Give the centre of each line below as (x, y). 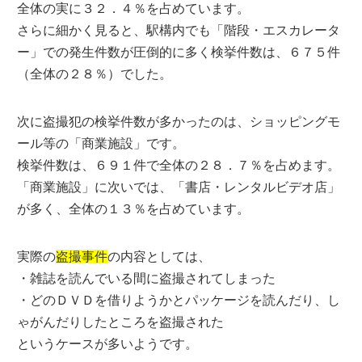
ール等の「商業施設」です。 (101, 143)
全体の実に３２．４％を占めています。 (134, 8)
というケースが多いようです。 (108, 344)
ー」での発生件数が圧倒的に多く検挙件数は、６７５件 (179, 52)
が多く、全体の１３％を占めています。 (134, 209)
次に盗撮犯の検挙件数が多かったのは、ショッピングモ (179, 122)
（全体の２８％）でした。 (95, 74)
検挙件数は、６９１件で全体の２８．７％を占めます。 (179, 165)
